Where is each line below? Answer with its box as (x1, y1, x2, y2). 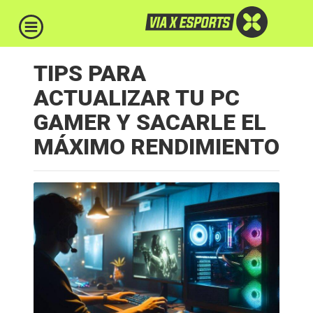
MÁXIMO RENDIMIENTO (34, 133, 279, 160)
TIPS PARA (34, 60, 146, 87)
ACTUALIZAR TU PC (34, 85, 240, 111)
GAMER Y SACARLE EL (34, 109, 266, 136)
